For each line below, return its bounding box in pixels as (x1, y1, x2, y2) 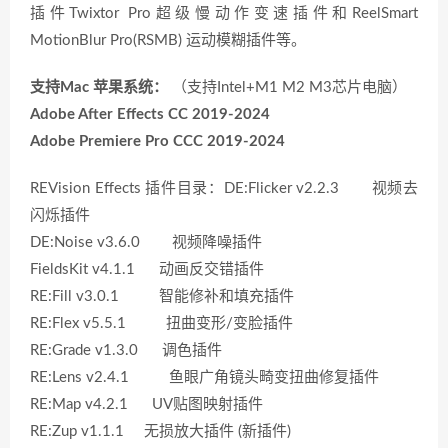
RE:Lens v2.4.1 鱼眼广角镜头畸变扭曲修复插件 (30, 369, 379, 385)
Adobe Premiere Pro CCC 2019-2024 (30, 133, 285, 149)
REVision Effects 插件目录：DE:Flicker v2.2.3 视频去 (30, 180, 418, 196)
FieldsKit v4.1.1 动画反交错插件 (30, 261, 264, 277)
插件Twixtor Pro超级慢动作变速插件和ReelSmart (30, 5, 418, 21)
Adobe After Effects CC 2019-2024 (30, 106, 270, 122)
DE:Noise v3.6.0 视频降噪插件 (30, 234, 262, 250)
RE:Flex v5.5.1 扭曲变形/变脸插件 (30, 315, 293, 331)
